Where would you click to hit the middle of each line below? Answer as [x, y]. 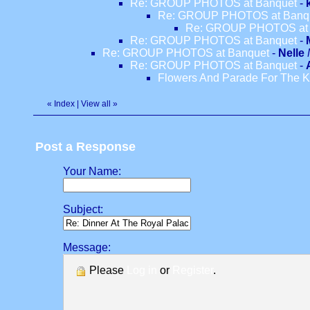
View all [96, 104]
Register [193, 270]
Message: [87, 247]
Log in [142, 270]
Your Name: [92, 171]
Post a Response [85, 147]
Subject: [83, 209]
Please [107, 270]
